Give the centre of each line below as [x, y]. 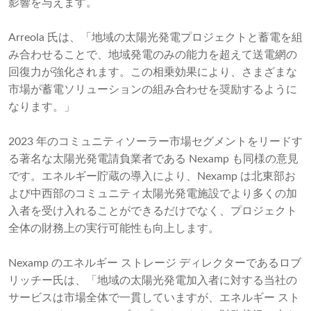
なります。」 [42, 107]
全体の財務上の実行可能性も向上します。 [114, 229]
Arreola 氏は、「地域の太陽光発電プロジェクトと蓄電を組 [155, 38]
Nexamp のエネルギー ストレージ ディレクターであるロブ [155, 263]
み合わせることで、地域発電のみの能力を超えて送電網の [153, 55]
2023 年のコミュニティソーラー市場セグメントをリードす [155, 142]
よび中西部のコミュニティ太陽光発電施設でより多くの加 [153, 194]
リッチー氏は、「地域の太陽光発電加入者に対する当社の [153, 281]
